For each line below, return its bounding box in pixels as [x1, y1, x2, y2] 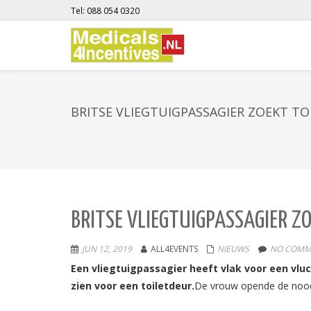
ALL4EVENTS [151, 243, 198, 255]
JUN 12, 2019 [82, 243, 132, 255]
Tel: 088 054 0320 [71, 5, 140, 16]
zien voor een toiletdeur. [71, 279, 194, 292]
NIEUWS [217, 243, 249, 255]
